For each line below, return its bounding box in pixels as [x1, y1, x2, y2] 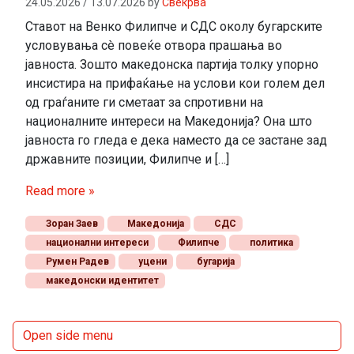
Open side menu [23, 327, 113, 343]
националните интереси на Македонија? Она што [25, 113, 312, 129]
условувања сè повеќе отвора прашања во [25, 37, 282, 53]
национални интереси [43, 236, 149, 248]
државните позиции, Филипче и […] [25, 151, 229, 167]
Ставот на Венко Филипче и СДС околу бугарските [25, 18, 322, 34]
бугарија [194, 255, 235, 267]
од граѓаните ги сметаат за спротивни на [25, 94, 263, 110]
